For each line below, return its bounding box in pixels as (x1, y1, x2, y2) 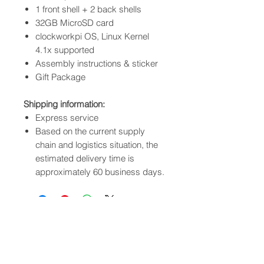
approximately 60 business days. (35, 166, 164, 178)
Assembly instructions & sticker (35, 58, 158, 70)
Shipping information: (24, 98, 105, 110)
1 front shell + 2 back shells (35, 4, 141, 15)
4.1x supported (35, 44, 94, 56)
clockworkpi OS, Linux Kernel (35, 31, 149, 42)
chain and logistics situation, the (35, 139, 158, 151)
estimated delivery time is (35, 153, 134, 164)
